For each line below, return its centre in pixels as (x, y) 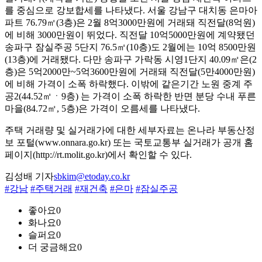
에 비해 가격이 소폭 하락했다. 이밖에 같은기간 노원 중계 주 (129, 84)
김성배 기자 (29, 177)
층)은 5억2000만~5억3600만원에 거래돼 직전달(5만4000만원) (130, 72)
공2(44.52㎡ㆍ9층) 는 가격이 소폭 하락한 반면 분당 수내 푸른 (130, 96)
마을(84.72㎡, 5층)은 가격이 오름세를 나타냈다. (102, 109)
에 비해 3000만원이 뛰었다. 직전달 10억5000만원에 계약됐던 (130, 35)
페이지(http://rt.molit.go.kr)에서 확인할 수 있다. (98, 155)
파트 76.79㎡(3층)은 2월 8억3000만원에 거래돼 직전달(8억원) (130, 23)
